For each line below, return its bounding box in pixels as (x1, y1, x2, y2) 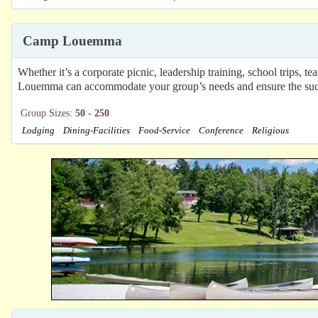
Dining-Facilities (63, 125, 130, 136)
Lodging (22, 125, 55, 136)
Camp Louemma (23, 33, 122, 48)
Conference (199, 125, 243, 136)
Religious (252, 125, 289, 136)
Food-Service (138, 125, 190, 136)
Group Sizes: (21, 107, 75, 119)
